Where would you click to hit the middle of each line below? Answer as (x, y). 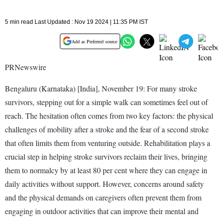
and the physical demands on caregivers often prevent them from (103, 197)
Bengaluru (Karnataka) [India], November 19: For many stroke (101, 88)
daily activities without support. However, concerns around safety (104, 183)
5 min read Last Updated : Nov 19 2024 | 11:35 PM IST (76, 22)
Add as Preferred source (94, 41)
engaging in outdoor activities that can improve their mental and (102, 211)
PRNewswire (26, 67)
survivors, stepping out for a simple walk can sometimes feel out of (106, 102)
